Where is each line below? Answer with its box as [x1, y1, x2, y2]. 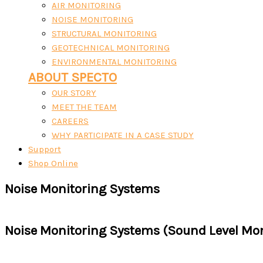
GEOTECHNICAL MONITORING [52, 42, 170, 53]
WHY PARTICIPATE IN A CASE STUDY [52, 130, 194, 140]
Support [28, 144, 61, 154]
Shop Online [28, 158, 78, 168]
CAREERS [52, 116, 89, 126]
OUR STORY [52, 87, 96, 98]
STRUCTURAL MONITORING [52, 28, 157, 39]
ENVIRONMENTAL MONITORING [52, 56, 177, 67]
